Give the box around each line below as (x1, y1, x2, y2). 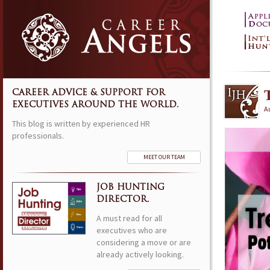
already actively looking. (96, 249, 184, 260)
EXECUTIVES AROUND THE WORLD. (12, 101, 179, 110)
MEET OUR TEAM (143, 153, 185, 161)
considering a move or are (96, 237, 191, 248)
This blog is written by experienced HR (12, 118, 150, 129)
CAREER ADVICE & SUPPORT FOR (12, 89, 165, 98)
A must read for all (96, 213, 162, 224)
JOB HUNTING (96, 183, 165, 192)
